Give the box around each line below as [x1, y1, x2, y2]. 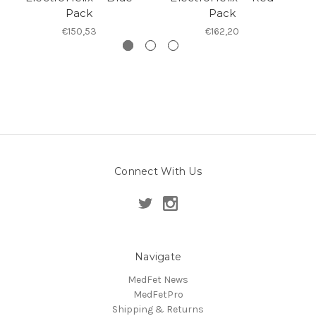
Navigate [135, 250, 181, 263]
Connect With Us [114, 165, 202, 178]
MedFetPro [133, 288, 183, 300]
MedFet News [128, 273, 188, 286]
